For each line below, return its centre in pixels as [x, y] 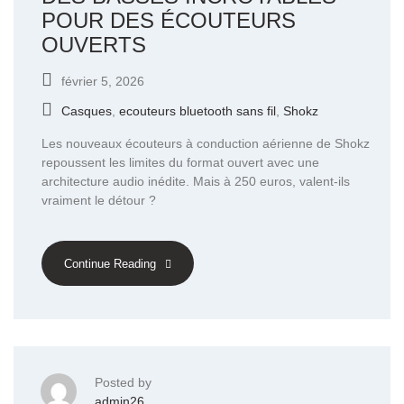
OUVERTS [94, 45]
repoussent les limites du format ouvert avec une [180, 162]
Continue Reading [110, 264]
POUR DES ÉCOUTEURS [169, 20]
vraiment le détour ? [99, 200]
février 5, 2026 [103, 81]
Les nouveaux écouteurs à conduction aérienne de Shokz [206, 143]
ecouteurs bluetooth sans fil [197, 111]
